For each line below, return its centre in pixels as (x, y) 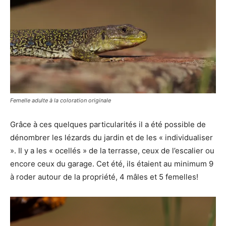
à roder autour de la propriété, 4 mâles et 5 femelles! (104, 177)
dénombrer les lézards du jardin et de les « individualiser (111, 137)
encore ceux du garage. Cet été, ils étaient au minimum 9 (112, 163)
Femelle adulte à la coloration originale (61, 100)
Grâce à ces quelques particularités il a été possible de (108, 124)
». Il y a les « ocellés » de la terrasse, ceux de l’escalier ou (112, 150)
